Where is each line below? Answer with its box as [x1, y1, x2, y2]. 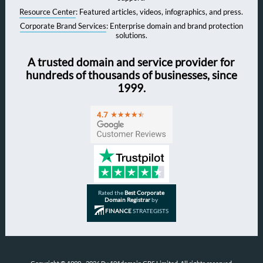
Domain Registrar [104, 195, 151, 203]
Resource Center [19, 7, 76, 17]
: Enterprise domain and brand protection [106, 21, 243, 31]
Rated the [98, 188, 125, 196]
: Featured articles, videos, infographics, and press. [76, 7, 244, 17]
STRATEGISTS [131, 207, 168, 214]
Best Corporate [124, 188, 165, 196]
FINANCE [104, 207, 131, 214]
